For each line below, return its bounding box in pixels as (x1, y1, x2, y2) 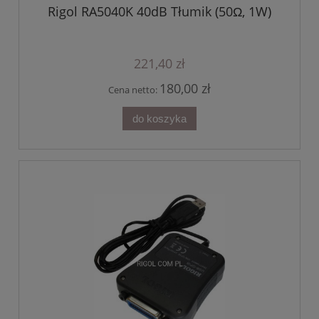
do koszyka (132, 112, 187, 125)
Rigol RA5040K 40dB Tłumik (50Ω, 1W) (48, 2, 271, 20)
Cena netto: (108, 83, 159, 96)
